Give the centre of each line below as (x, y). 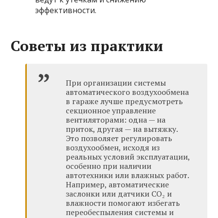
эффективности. (66, 10)
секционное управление (111, 111)
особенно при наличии (109, 166)
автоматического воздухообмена (127, 92)
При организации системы (116, 83)
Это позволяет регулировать (119, 138)
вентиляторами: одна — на (116, 120)
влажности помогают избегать (123, 203)
